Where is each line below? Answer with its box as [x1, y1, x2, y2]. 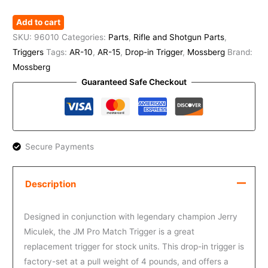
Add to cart [16, 17, 61, 28]
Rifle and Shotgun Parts [133, 32, 225, 42]
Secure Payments [25, 141, 94, 151]
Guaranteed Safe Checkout [81, 77, 187, 87]
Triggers [13, 47, 44, 57]
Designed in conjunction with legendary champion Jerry [23, 212, 237, 222]
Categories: [62, 32, 109, 42]
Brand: [227, 47, 253, 57]
